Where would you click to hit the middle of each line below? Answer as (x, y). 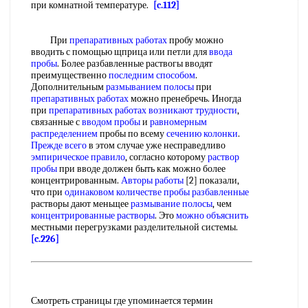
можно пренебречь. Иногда (185, 99)
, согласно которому (166, 157)
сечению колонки (202, 134)
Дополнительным (68, 87)
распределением (64, 134)
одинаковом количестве (113, 192)
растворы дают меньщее (81, 204)
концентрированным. (76, 180)
